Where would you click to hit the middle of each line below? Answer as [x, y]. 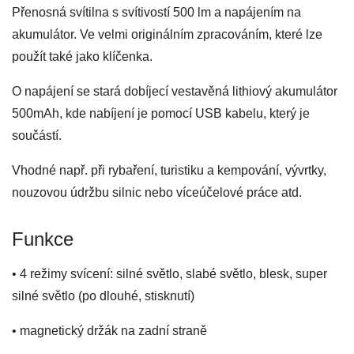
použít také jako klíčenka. [82, 56]
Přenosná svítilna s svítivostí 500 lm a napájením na [156, 12]
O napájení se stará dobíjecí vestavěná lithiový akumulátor [175, 91]
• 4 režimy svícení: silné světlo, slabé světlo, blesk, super [169, 274]
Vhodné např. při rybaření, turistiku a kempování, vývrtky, [169, 170]
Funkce [43, 239]
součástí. [37, 136]
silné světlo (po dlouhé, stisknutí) [103, 296]
